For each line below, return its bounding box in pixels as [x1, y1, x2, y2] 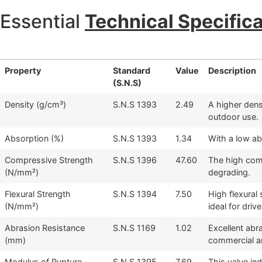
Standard [113, 65, 150, 75]
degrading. [208, 167, 250, 177]
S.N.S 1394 [113, 188, 157, 199]
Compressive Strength [5, 154, 93, 165]
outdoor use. [208, 111, 258, 122]
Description [208, 65, 256, 75]
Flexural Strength [5, 188, 71, 199]
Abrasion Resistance [5, 222, 85, 233]
